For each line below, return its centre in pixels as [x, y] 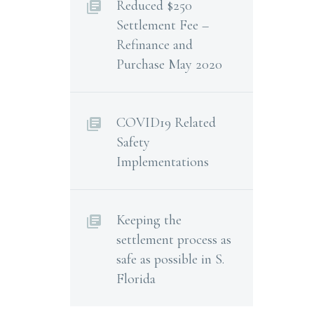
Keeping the [149, 220]
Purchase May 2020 [169, 64]
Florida [136, 279]
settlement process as [174, 240]
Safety [133, 142]
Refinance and [155, 45]
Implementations [163, 162]
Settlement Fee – [163, 25]
